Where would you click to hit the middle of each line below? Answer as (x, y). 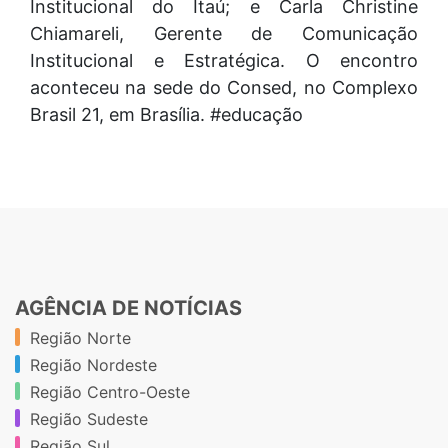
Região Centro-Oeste (110, 391)
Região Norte (80, 337)
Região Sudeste (89, 418)
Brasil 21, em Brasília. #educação (166, 114)
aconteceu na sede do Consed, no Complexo (224, 87)
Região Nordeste (93, 364)
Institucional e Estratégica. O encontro (224, 60)
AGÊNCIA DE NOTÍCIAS (128, 307)
